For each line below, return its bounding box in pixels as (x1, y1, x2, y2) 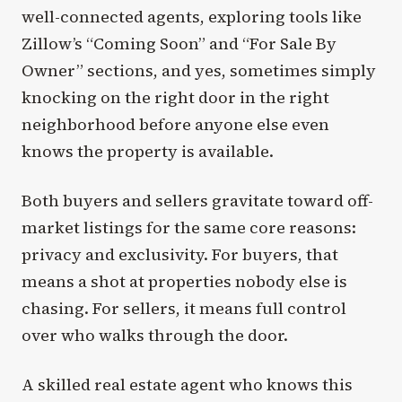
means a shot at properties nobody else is (22, 269, 347, 293)
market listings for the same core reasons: (22, 215, 356, 239)
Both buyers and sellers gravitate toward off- (22, 188, 373, 212)
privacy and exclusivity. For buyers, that (22, 242, 338, 266)
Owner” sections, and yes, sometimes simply (22, 58, 376, 82)
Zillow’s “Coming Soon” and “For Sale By (22, 31, 336, 55)
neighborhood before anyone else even (22, 112, 329, 135)
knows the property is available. (22, 139, 274, 162)
